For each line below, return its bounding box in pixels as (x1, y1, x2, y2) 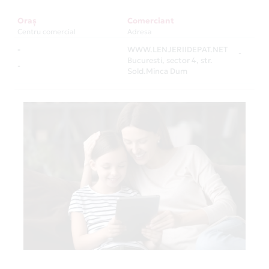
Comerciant (127, 16, 174, 26)
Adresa (127, 27, 152, 36)
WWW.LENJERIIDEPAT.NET (127, 44, 228, 55)
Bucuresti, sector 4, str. (127, 55, 213, 65)
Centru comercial (17, 27, 76, 36)
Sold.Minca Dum (127, 65, 187, 76)
